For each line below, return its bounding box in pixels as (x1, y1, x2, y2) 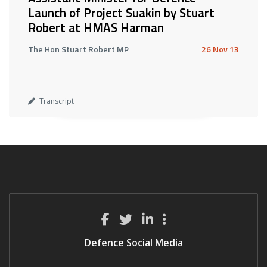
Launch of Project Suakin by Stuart (28, 3, 215, 22)
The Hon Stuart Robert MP (28, 43, 129, 55)
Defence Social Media (84, 236, 183, 249)
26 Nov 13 (201, 43, 239, 55)
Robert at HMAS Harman (28, 18, 164, 37)
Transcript (38, 96, 74, 106)
